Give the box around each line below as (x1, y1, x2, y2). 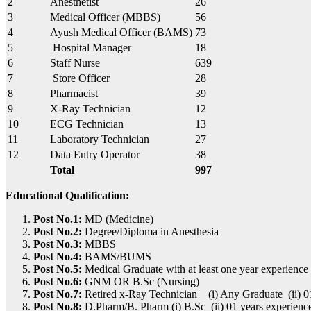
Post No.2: (33, 225, 85, 237)
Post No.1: (33, 212, 82, 225)
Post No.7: (33, 287, 82, 300)
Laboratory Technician (50, 133, 149, 145)
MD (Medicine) (82, 212, 153, 225)
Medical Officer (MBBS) (50, 10, 160, 23)
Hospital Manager (50, 41, 131, 53)
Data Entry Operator (50, 148, 140, 160)
